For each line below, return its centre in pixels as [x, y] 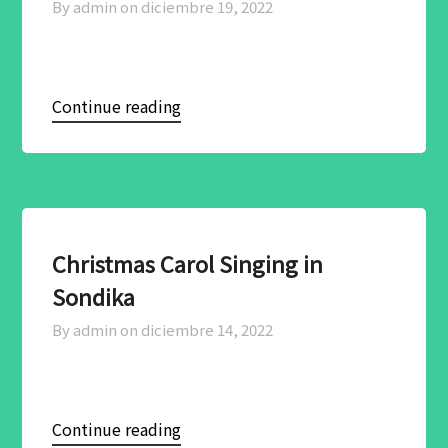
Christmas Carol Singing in [188, 262]
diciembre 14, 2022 [207, 329]
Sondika [94, 295]
